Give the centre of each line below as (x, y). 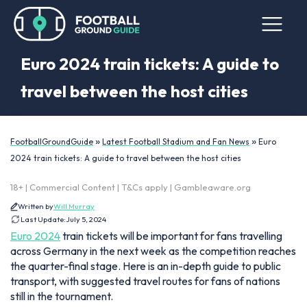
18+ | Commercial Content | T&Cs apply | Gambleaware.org (131, 187)
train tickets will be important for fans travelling (171, 236)
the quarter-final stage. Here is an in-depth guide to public (146, 266)
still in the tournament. (62, 296)
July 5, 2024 (86, 219)
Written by (36, 206)
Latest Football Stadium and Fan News (176, 142)
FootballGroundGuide (52, 142)
